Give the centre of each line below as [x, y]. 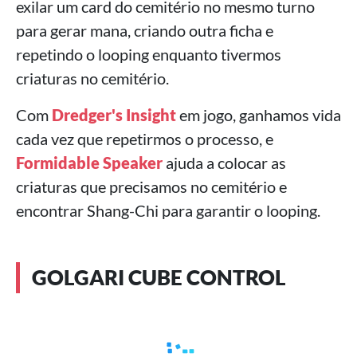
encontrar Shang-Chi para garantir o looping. [168, 210]
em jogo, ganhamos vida [259, 115]
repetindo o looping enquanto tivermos [149, 54]
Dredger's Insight [114, 115]
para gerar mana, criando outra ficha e [145, 30]
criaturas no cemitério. [92, 78]
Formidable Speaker [89, 163]
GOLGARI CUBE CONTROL [159, 277]
